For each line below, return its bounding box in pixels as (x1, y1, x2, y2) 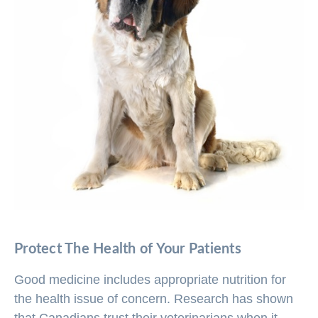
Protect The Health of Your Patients (14, 242, 241, 256)
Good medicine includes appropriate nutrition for (14, 273, 286, 287)
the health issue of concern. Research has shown (14, 292, 293, 306)
